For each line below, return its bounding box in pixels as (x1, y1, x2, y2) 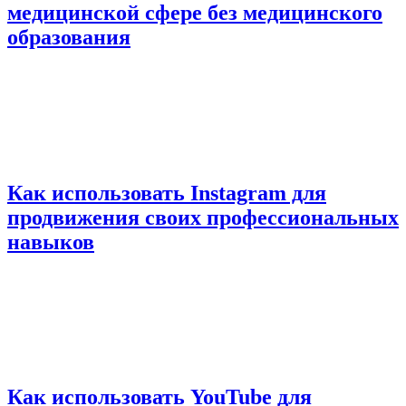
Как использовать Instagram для (7, 180, 326, 205)
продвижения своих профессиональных (7, 205, 399, 229)
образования (7, 25, 130, 50)
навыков (7, 229, 94, 254)
